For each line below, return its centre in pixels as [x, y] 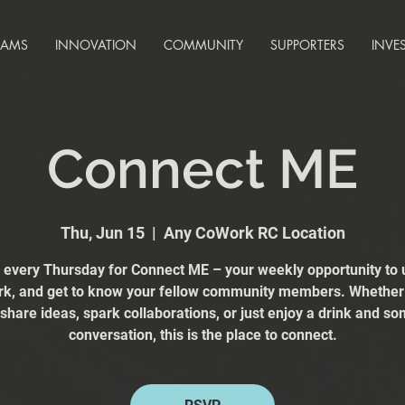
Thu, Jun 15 [102, 233]
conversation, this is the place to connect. [202, 335]
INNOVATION [96, 45]
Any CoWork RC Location [254, 233]
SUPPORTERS [307, 45]
